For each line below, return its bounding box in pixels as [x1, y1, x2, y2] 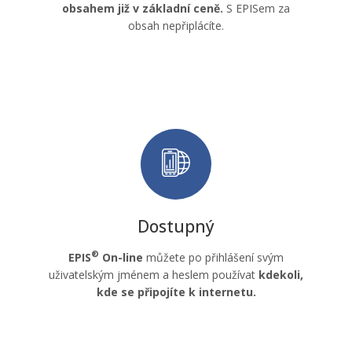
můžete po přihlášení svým [143, 249, 284, 265]
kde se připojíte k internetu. [96, 284, 256, 299]
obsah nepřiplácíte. [128, 17, 224, 33]
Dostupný [137, 214, 214, 237]
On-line [99, 249, 143, 265]
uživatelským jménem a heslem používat [49, 266, 258, 282]
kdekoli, [258, 266, 303, 282]
